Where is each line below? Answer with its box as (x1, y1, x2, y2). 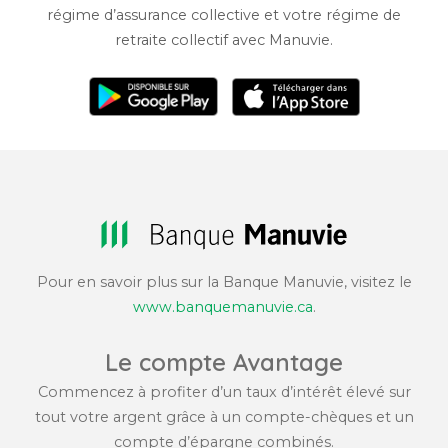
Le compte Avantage (105, 347, 343, 378)
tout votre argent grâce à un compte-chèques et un (34, 408, 414, 427)
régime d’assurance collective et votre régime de (47, 6, 401, 25)
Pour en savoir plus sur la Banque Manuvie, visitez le (36, 273, 412, 292)
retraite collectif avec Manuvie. (115, 31, 333, 50)
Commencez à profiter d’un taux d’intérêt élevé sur (37, 383, 411, 402)
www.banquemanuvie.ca (132, 298, 313, 317)
